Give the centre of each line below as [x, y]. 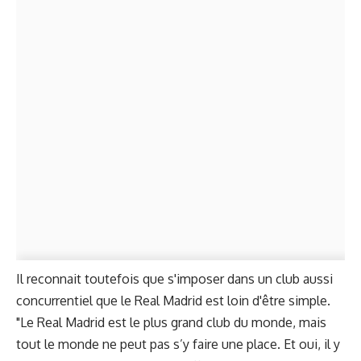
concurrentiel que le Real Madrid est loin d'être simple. [173, 301]
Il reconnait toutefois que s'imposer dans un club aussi [174, 279]
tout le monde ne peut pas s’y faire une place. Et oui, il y [178, 344]
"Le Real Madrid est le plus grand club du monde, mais [171, 323]
